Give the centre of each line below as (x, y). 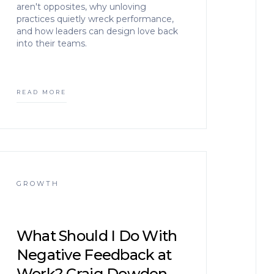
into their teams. (51, 43)
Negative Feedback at (94, 255)
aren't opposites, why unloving (81, 7)
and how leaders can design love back (97, 31)
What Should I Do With (97, 236)
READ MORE (41, 92)
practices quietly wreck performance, (95, 19)
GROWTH (38, 183)
